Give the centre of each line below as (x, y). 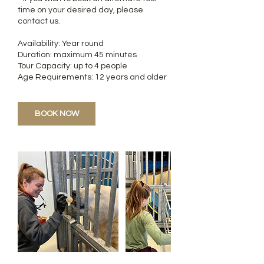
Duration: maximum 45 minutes (77, 55)
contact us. (39, 21)
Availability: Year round (61, 43)
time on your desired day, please (80, 10)
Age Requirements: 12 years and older (92, 77)
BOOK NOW (57, 113)
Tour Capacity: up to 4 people (72, 66)
